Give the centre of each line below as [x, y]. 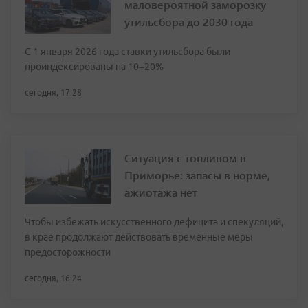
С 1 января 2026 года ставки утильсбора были [128, 52]
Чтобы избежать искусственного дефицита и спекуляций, [154, 222]
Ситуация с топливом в [185, 158]
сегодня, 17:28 [53, 93]
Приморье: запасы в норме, [197, 175]
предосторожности [68, 253]
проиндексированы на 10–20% [94, 67]
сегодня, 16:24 [53, 278]
